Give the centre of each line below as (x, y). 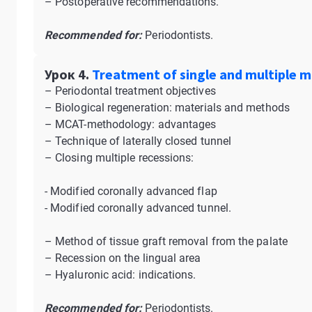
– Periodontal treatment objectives (130, 91)
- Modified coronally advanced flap (131, 191)
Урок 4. (67, 74)
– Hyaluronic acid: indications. (120, 275)
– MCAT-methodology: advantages (131, 124)
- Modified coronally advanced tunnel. (138, 208)
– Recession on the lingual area (123, 258)
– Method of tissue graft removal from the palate (166, 241)
